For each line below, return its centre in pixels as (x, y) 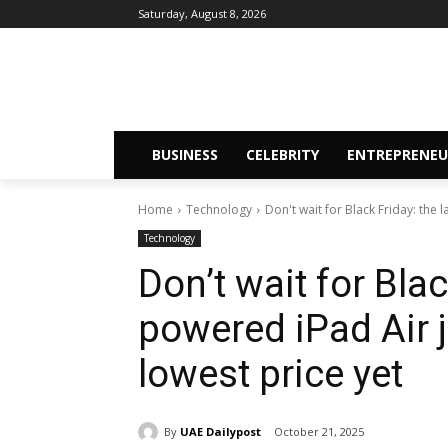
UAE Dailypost (220, 431)
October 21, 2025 (319, 432)
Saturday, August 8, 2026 (202, 13)
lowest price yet (270, 374)
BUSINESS (185, 155)
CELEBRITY (282, 155)
